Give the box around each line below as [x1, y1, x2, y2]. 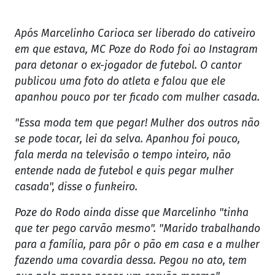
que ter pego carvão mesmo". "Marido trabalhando [15, 222, 260, 236]
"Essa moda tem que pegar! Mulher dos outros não [15, 117, 260, 130]
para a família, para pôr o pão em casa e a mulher [15, 238, 260, 252]
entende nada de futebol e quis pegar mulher [15, 165, 234, 178]
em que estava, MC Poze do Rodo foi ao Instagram [15, 43, 258, 56]
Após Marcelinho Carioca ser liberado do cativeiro [15, 27, 255, 41]
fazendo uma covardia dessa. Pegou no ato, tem [15, 254, 247, 268]
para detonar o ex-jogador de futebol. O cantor [15, 59, 242, 72]
